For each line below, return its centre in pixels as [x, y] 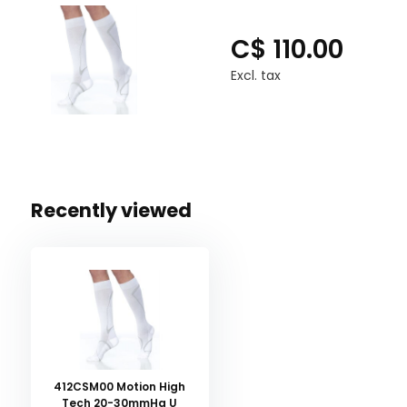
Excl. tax [255, 75]
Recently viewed [111, 210]
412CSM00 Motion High [120, 386]
